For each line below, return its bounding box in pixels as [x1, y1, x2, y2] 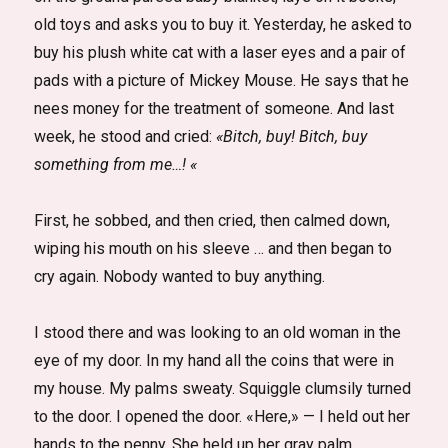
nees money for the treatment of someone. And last [34, 99, 395, 118]
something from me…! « [34, 155, 198, 174]
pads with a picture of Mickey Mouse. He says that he [34, 71, 410, 90]
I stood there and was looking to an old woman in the [34, 323, 402, 342]
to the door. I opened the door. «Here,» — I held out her [34, 407, 411, 426]
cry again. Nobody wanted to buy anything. [34, 267, 326, 286]
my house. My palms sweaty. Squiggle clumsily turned [34, 379, 412, 398]
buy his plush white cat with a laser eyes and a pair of [34, 43, 407, 62]
